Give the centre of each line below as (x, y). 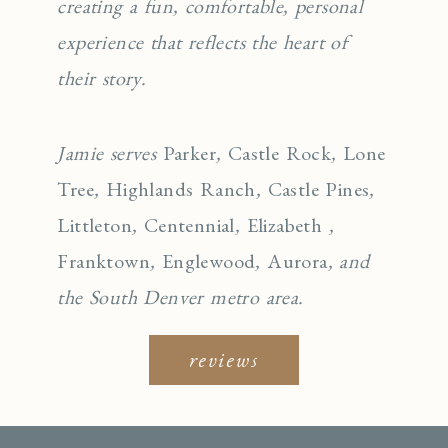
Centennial (189, 224)
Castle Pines (318, 188)
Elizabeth (284, 224)
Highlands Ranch (180, 188)
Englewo (197, 260)
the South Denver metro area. (180, 296)
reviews (224, 359)
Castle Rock (279, 152)
